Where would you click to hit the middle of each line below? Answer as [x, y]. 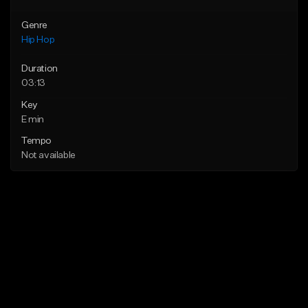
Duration [40, 69]
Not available [48, 156]
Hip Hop [38, 40]
